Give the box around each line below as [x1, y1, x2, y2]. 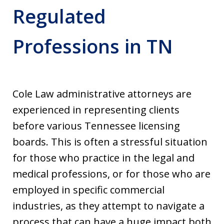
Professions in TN [12, 32, 173, 59]
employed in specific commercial [12, 182, 164, 196]
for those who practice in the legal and [12, 150, 194, 164]
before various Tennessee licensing [12, 118, 180, 132]
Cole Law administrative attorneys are [12, 86, 191, 100]
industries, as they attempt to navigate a [12, 198, 204, 212]
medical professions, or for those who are [12, 166, 210, 180]
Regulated [12, 2, 106, 29]
